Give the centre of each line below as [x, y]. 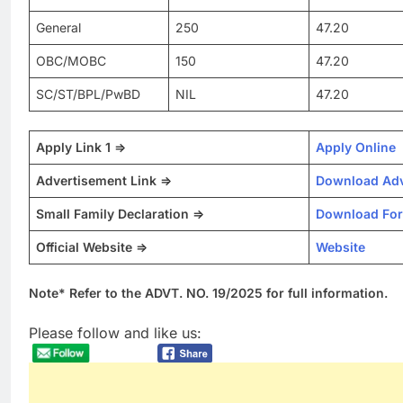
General [58, 27]
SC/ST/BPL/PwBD [88, 94]
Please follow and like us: [115, 333]
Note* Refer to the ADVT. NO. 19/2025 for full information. [208, 293]
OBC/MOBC [71, 61]
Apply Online [356, 147]
